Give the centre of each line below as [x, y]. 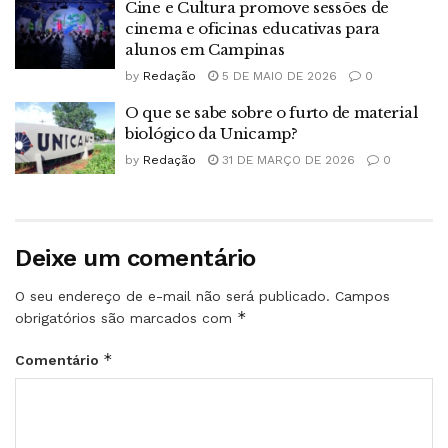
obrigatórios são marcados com [126, 317]
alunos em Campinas [205, 50]
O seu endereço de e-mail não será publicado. [172, 295]
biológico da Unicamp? [211, 134]
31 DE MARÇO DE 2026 [286, 160]
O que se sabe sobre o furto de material [271, 113]
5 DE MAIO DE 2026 [277, 76]
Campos [362, 295]
